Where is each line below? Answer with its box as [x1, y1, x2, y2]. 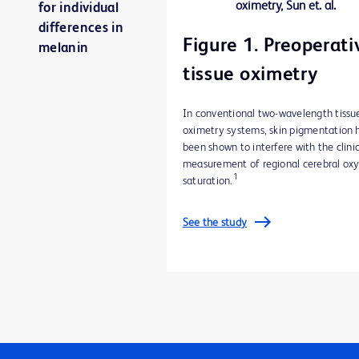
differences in [38, 21, 124, 35]
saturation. [183, 175, 233, 187]
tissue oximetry [183, 65, 318, 85]
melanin [38, 41, 89, 55]
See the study [183, 216, 248, 228]
